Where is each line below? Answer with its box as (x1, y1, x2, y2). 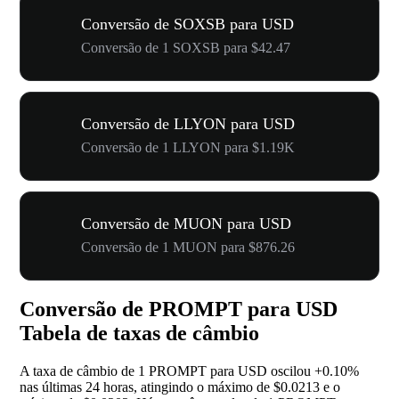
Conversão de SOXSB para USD (81, 14, 294, 33)
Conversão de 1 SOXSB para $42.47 (81, 39, 290, 55)
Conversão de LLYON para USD (81, 114, 295, 133)
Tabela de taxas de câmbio (20, 322, 259, 346)
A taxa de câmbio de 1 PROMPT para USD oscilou (20, 363, 314, 379)
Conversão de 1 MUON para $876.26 (81, 239, 295, 255)
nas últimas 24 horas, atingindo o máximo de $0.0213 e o (20, 379, 340, 395)
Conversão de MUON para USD (81, 214, 291, 232)
